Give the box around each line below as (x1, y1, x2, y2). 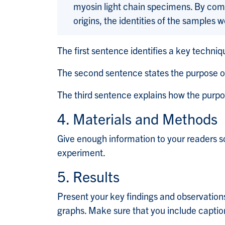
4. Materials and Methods (57, 109, 217, 128)
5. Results (57, 167, 120, 186)
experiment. (57, 146, 105, 159)
